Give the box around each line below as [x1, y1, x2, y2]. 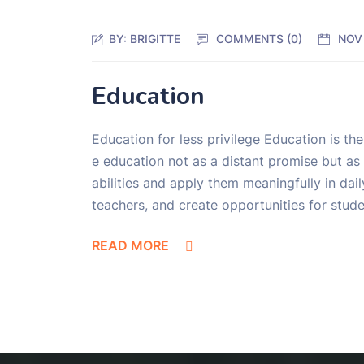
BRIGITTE [130, 31, 181, 45]
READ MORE [92, 237, 170, 254]
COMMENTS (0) [216, 31, 303, 45]
